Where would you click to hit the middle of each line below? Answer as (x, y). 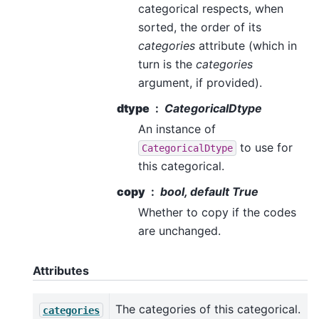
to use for (265, 147)
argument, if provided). (200, 82)
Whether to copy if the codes (217, 212)
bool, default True (209, 191)
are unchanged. (179, 230)
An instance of (177, 129)
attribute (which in (246, 45)
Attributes (61, 270)
